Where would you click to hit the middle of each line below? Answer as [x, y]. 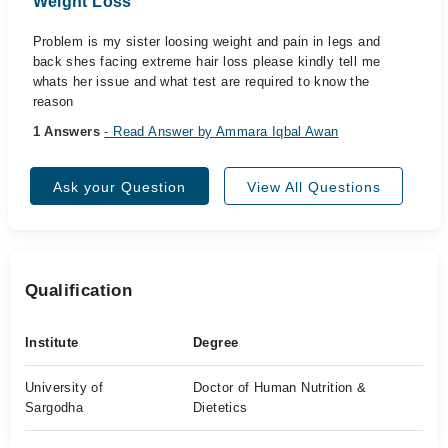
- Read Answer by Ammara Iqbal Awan [221, 131]
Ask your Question [119, 187]
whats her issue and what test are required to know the [201, 81]
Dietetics [220, 407]
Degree [216, 342]
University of [64, 387]
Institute [52, 342]
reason [53, 101]
